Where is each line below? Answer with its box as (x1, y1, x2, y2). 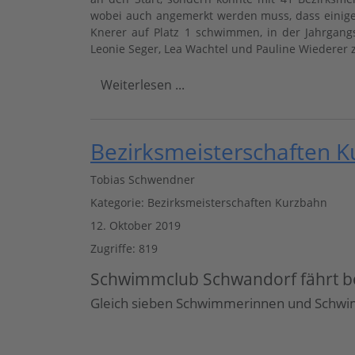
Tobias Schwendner (90, 172, 195, 187)
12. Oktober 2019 (90, 218, 181, 233)
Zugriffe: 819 (90, 241, 158, 256)
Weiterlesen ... (101, 76, 185, 94)
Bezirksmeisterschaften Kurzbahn (147, 195, 327, 210)
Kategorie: (90, 195, 147, 210)
